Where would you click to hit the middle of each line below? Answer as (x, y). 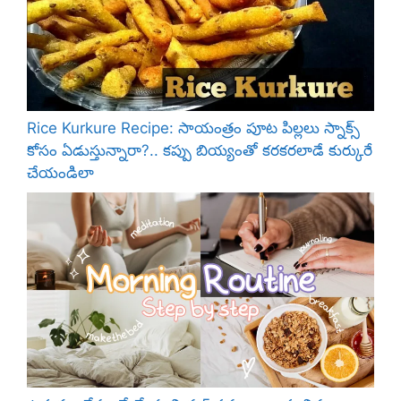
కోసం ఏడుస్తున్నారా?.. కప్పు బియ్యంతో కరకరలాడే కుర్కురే (200, 151)
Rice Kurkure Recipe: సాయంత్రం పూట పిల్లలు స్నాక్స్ (193, 128)
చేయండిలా (60, 173)
